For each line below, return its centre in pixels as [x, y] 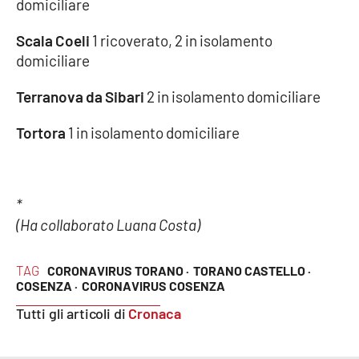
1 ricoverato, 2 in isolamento [181, 40]
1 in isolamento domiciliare [153, 132]
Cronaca [155, 313]
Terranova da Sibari [80, 96]
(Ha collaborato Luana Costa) [108, 224]
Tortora [41, 132]
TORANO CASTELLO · [252, 270]
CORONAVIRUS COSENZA [153, 285]
